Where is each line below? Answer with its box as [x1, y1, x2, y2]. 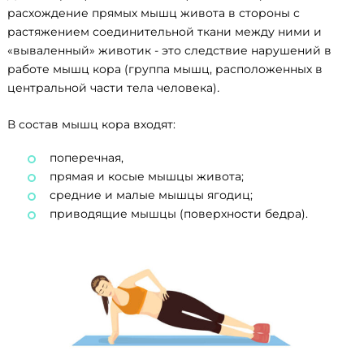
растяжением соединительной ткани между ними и [7, 24, 322, 40]
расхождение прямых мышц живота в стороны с [7, 6, 300, 21]
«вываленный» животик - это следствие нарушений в [7, 43, 331, 58]
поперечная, [50, 150, 123, 166]
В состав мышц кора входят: [7, 117, 175, 132]
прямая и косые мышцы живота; [50, 169, 244, 184]
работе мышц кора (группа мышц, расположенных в [7, 62, 323, 77]
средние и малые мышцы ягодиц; [50, 188, 253, 203]
